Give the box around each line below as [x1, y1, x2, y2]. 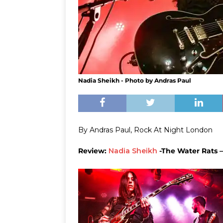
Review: [78, 146, 109, 155]
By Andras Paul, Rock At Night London [78, 125, 213, 134]
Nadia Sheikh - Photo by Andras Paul [78, 76, 191, 84]
